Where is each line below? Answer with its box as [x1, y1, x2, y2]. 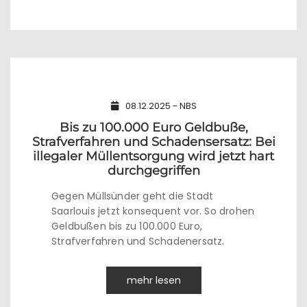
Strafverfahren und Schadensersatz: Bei [32, 134, 275, 149]
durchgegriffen [107, 163, 200, 178]
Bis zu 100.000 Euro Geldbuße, [59, 120, 248, 135]
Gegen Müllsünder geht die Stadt [51, 189, 214, 203]
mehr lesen [126, 273, 181, 287]
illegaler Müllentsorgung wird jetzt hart [33, 149, 274, 164]
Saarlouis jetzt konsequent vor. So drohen [51, 204, 255, 218]
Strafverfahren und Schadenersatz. [51, 234, 225, 248]
